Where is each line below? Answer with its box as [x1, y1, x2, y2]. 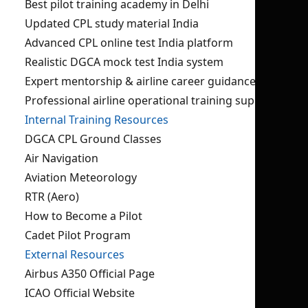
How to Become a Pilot [25, 208, 142, 223]
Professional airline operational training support [25, 93, 277, 108]
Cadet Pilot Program [25, 228, 131, 243]
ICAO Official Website [25, 285, 135, 300]
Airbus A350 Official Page [25, 266, 155, 281]
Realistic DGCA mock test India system [25, 54, 223, 69]
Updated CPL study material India [25, 16, 199, 31]
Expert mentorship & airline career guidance [25, 74, 256, 89]
